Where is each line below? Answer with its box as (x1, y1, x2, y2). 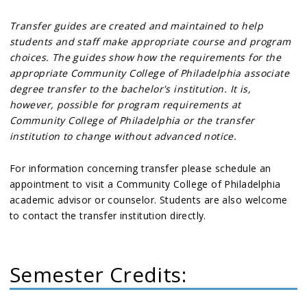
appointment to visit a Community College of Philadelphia (10, 177, 281, 191)
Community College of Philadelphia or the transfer (10, 114, 255, 127)
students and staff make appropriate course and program (10, 35, 291, 48)
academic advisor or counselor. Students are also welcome (10, 193, 288, 206)
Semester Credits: (10, 260, 187, 288)
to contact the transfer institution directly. (10, 209, 206, 222)
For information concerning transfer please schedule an (10, 162, 271, 175)
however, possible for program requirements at (10, 98, 241, 111)
